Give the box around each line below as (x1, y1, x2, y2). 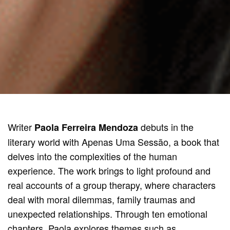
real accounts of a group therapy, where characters (8, 178, 216, 192)
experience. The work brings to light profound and (8, 164, 211, 178)
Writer (8, 120, 35, 134)
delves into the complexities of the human (8, 149, 178, 163)
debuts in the (141, 120, 194, 134)
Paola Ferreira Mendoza (34, 121, 141, 135)
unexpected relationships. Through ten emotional (8, 207, 208, 221)
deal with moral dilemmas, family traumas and (8, 193, 196, 206)
